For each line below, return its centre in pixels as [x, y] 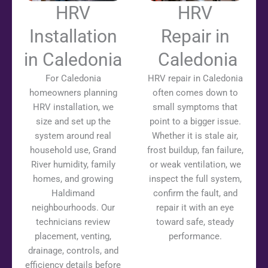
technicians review [73, 222]
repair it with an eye [195, 208]
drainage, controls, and [73, 251]
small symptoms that [195, 107]
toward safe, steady [195, 222]
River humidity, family [73, 165]
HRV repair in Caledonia [195, 79]
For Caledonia [73, 79]
